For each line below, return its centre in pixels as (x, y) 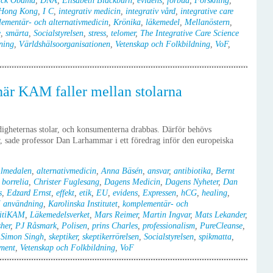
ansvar (158, 171)
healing (214, 193)
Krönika (127, 22)
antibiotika (192, 171)
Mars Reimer (116, 215)
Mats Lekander (220, 215)
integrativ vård (151, 11)
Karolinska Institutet (83, 204)
